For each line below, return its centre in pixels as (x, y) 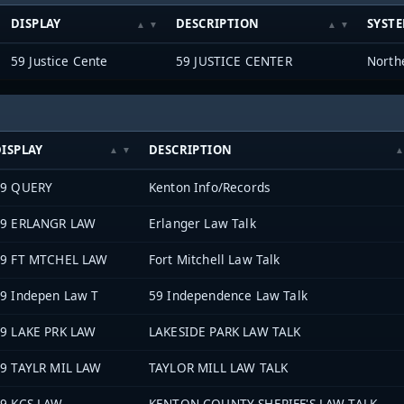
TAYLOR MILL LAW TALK (219, 367)
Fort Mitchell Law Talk (215, 259)
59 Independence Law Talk (228, 295)
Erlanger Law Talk (202, 223)
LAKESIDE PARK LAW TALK (225, 331)
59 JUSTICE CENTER (234, 61)
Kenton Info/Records (210, 187)
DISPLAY (36, 24)
